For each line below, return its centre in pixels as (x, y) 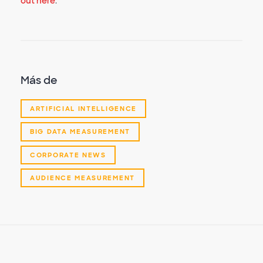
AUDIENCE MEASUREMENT (82, 178)
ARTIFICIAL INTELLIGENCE (84, 109)
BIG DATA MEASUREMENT (80, 132)
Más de (39, 81)
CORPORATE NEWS (68, 155)
